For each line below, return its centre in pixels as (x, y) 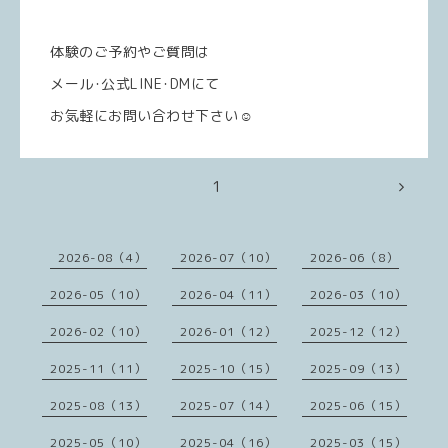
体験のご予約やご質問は (130, 51)
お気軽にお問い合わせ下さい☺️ (151, 115)
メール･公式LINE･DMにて (135, 83)
